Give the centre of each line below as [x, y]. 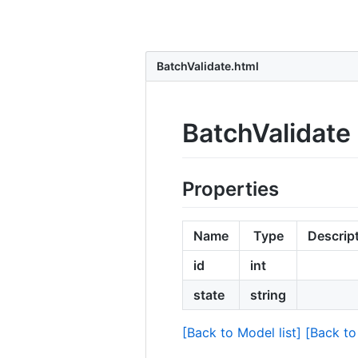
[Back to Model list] [242, 332]
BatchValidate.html [207, 66]
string [268, 294]
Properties [231, 189]
